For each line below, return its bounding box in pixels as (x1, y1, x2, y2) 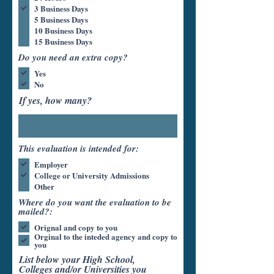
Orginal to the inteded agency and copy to (34, 231, 84, 242)
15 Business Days (34, 35, 92, 47)
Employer (34, 158, 68, 170)
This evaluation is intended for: (18, 142, 139, 155)
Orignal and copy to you (34, 221, 117, 233)
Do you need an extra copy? (18, 51, 128, 64)
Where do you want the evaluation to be (18, 196, 171, 209)
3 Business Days (34, 2, 88, 14)
